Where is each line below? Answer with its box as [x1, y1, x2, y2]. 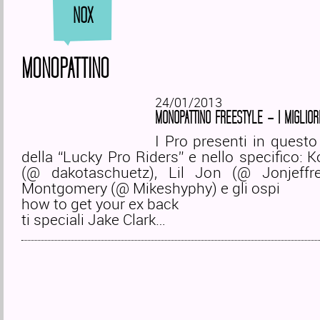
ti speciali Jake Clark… [21, 209, 165, 229]
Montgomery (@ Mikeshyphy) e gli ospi [21, 178, 280, 198]
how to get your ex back [21, 194, 179, 214]
